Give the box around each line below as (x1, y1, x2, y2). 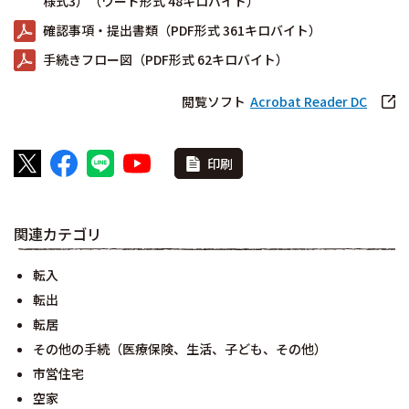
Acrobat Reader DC (250, 92, 367, 110)
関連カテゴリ (14, 223, 101, 245)
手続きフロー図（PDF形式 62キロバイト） (43, 50, 288, 68)
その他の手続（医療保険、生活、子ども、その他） (33, 340, 327, 358)
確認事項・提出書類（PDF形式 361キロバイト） (43, 21, 321, 39)
